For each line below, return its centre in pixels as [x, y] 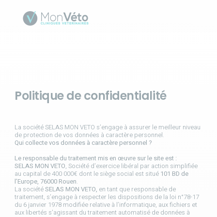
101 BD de [174, 174]
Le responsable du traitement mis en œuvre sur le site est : [96, 158]
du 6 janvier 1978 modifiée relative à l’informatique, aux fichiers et [106, 205]
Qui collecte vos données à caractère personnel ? [83, 143]
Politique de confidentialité [91, 96]
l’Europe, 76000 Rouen [46, 181]
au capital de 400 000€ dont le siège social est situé [87, 174]
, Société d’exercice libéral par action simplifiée [132, 166]
